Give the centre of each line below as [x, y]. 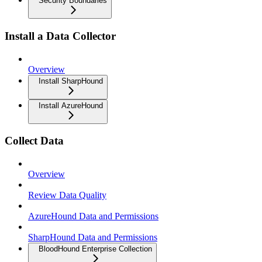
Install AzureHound [71, 105]
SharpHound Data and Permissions [93, 237]
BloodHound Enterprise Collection [95, 249]
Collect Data [34, 141]
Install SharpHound [71, 81]
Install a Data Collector [60, 36]
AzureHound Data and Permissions [93, 216]
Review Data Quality [67, 195]
